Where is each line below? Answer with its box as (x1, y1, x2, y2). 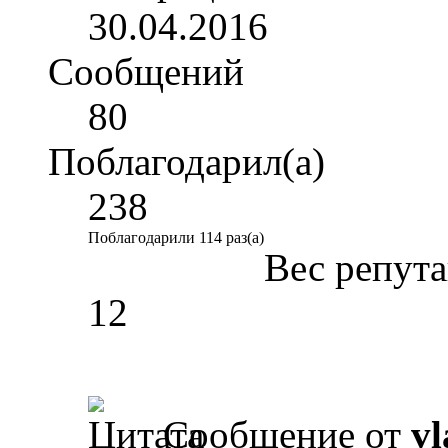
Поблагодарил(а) (48, 139, 325, 183)
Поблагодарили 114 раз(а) (88, 228, 264, 246)
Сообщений (48, 49, 244, 93)
